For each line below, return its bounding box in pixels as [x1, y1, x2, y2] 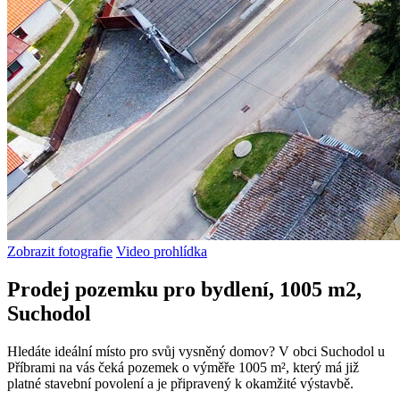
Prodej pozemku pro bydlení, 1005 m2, [7, 277, 362, 301]
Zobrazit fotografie [7, 243, 112, 259]
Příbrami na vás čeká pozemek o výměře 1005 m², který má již [7, 359, 359, 375]
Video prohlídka [116, 243, 207, 259]
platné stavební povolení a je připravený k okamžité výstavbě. [7, 375, 354, 391]
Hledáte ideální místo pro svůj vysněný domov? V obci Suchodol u [7, 343, 385, 359]
